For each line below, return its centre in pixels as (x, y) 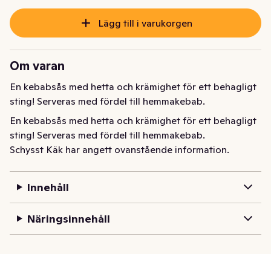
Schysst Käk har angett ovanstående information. (119, 149)
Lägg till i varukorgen (145, 23)
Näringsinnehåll (68, 218)
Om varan (37, 66)
